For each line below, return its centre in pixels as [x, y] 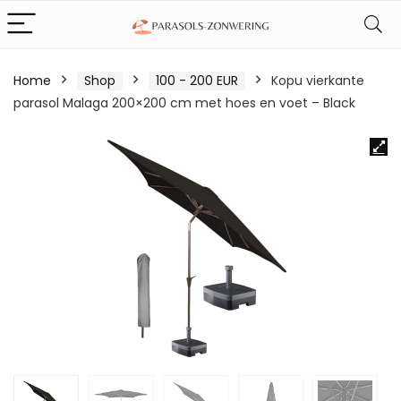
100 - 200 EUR [197, 81]
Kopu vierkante [318, 81]
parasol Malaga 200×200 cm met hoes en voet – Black [184, 103]
